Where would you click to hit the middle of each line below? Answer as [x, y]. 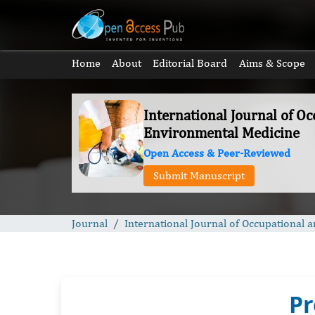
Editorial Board [190, 63]
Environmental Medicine [222, 133]
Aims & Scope [272, 63]
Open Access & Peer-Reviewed [217, 153]
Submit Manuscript [199, 175]
